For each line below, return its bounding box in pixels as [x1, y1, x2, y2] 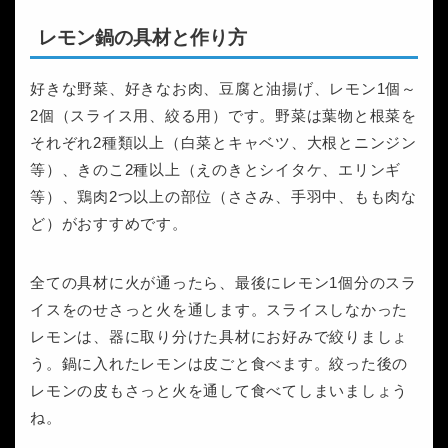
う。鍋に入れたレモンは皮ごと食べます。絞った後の [30, 355, 409, 373]
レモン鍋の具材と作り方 [38, 27, 247, 49]
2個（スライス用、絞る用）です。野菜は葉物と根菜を [30, 107, 417, 125]
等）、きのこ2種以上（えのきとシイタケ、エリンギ [30, 161, 402, 179]
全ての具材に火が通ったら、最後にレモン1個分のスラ [30, 274, 417, 292]
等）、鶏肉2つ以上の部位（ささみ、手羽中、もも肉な [30, 188, 418, 206]
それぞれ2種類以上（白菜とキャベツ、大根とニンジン [30, 134, 417, 152]
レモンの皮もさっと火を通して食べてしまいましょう [30, 382, 409, 400]
